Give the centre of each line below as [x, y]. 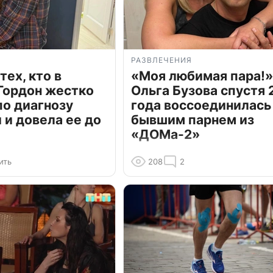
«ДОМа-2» [165, 135]
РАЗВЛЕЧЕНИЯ [161, 60]
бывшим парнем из [193, 120]
